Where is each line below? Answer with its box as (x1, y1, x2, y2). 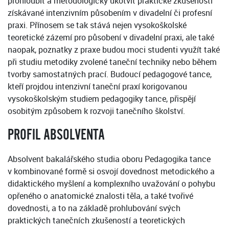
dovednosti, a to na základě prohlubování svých (8, 202, 180, 214)
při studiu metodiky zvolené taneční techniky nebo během (8, 56, 217, 68)
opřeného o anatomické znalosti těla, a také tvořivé (8, 190, 193, 202)
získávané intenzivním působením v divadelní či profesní (8, 7, 212, 19)
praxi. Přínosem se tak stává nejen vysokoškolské (8, 19, 187, 31)
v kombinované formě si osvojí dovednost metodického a (8, 166, 215, 177)
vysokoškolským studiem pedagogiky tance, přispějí (8, 93, 196, 105)
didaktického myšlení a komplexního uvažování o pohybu (8, 178, 215, 190)
